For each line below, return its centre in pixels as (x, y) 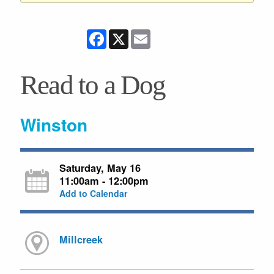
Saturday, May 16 (100, 168)
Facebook (127, 34)
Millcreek (81, 240)
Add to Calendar (93, 193)
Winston (54, 124)
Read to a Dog (93, 85)
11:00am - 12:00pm (104, 180)
